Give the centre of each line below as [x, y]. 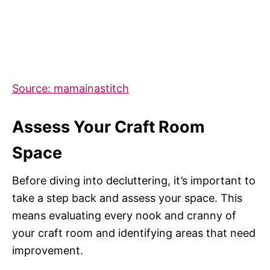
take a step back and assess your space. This [127, 198]
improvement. [48, 251]
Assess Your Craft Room [108, 127]
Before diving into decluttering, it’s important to [134, 181]
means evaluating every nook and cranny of [124, 216]
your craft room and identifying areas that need [134, 233]
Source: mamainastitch [71, 89]
